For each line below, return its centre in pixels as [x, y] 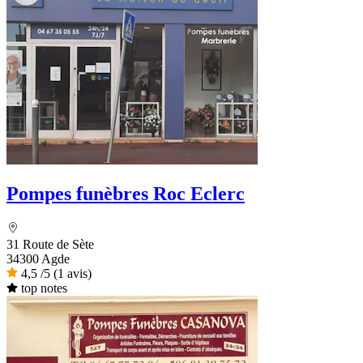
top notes [44, 288]
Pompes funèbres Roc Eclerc [126, 194]
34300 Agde [38, 259]
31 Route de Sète [50, 245]
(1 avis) [73, 274]
